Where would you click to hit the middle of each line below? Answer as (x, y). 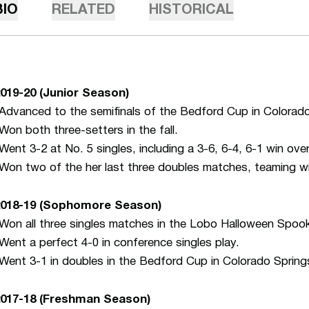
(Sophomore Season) (99, 206)
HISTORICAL (191, 10)
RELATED (83, 10)
